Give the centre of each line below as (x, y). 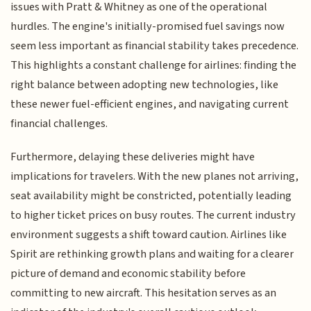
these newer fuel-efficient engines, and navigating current (150, 104)
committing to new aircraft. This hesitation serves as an (144, 293)
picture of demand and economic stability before (128, 274)
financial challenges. (59, 123)
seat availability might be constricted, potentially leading (151, 196)
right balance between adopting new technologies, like (145, 84)
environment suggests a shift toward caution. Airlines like (149, 235)
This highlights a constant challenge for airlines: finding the (154, 65)
